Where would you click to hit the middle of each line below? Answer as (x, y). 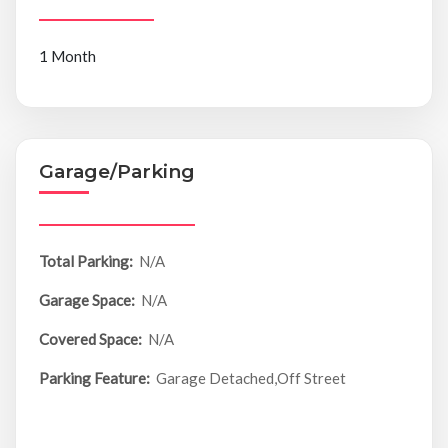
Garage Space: (86, 300)
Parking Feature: (94, 378)
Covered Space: (90, 339)
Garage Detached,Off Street (251, 378)
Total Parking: (85, 261)
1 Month (67, 56)
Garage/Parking (116, 172)
